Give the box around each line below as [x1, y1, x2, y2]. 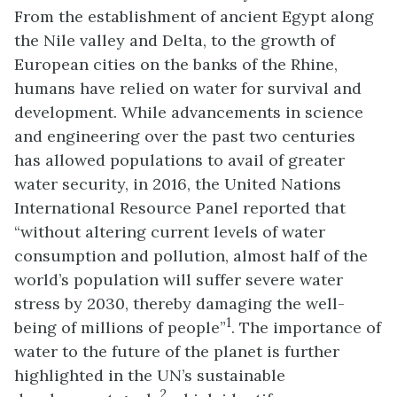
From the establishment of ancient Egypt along [14, 6, 374, 27]
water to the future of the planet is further [14, 341, 339, 362]
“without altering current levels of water [14, 222, 325, 242]
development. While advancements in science [14, 102, 363, 122]
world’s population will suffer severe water [14, 269, 343, 290]
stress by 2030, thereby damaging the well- [14, 293, 345, 314]
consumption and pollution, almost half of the [14, 245, 368, 266]
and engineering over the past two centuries [14, 126, 355, 146]
